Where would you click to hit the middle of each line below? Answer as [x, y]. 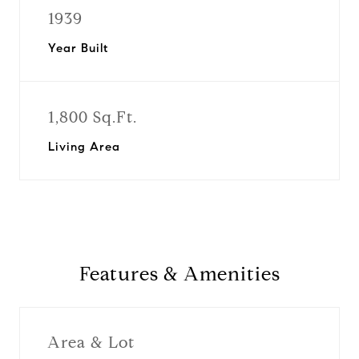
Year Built [78, 48]
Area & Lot [91, 342]
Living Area [84, 147]
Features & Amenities [179, 274]
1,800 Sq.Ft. [93, 117]
